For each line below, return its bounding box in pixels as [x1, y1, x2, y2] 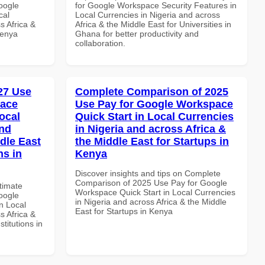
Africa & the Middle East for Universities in [75, 19, 231, 29]
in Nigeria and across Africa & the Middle [75, 196, 227, 206]
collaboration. [75, 38, 125, 48]
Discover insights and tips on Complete [75, 168, 221, 178]
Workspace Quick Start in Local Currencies [75, 187, 235, 197]
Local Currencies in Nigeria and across [75, 9, 220, 20]
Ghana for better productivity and [75, 28, 199, 38]
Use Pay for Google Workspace [75, 98, 233, 110]
